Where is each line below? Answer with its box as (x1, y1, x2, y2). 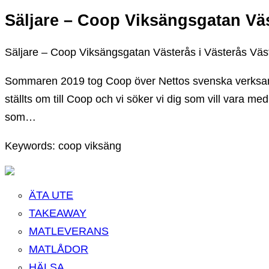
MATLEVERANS (29, 225, 109, 237)
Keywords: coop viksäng (5, 139, 121, 152)
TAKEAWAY (29, 207, 86, 219)
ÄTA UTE (29, 189, 73, 201)
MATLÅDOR (29, 243, 88, 255)
